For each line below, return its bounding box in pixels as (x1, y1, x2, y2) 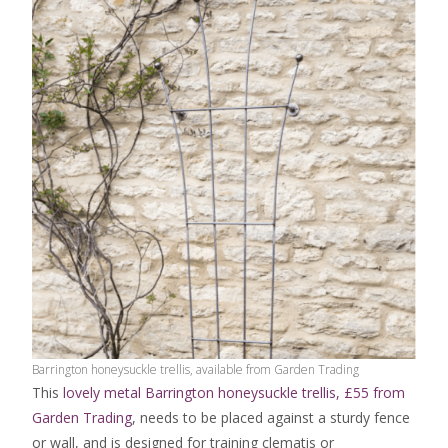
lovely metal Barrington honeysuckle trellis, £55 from (63, 383, 405, 403)
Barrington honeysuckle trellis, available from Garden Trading (32, 361, 359, 379)
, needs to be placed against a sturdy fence (132, 408, 410, 428)
